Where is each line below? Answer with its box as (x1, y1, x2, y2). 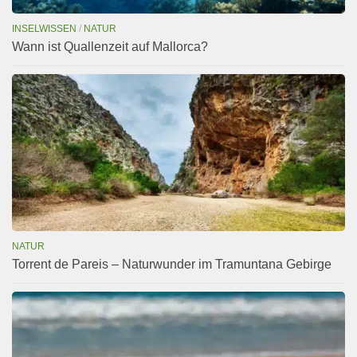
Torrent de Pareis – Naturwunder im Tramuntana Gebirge (12, 257, 331, 271)
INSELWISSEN (12, 22, 76, 34)
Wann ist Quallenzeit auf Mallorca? (12, 39, 208, 53)
